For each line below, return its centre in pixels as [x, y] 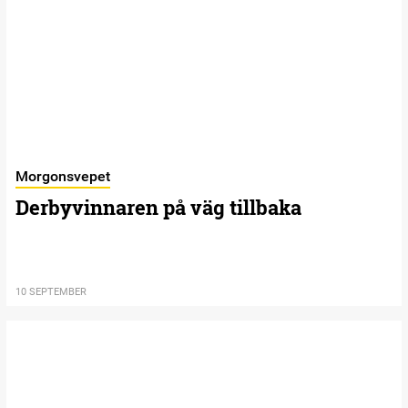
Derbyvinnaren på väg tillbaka [158, 207]
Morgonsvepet [63, 176]
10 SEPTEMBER [51, 291]
